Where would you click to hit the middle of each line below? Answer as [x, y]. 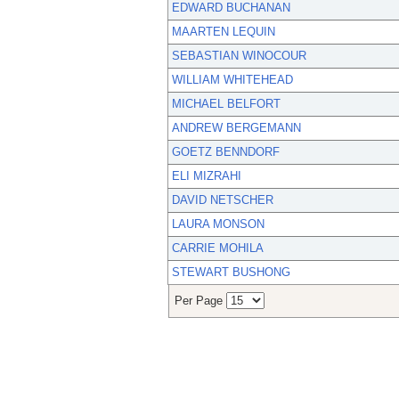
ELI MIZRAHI [207, 176]
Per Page [200, 301]
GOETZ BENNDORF [226, 152]
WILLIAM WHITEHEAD [232, 80]
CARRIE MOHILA [218, 248]
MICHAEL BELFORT [226, 104]
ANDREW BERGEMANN [236, 128]
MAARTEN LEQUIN [224, 32]
